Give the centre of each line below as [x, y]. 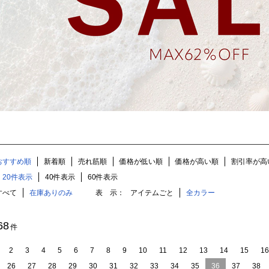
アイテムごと [152, 193]
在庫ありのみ [51, 193]
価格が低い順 [141, 162]
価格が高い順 [197, 162]
